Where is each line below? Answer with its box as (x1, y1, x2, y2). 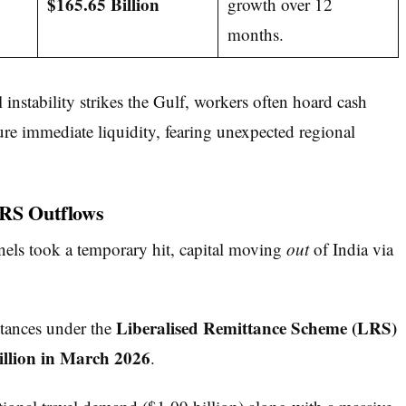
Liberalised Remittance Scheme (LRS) (116, 315, 397, 341)
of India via (309, 237, 393, 261)
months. (227, 23, 284, 46)
